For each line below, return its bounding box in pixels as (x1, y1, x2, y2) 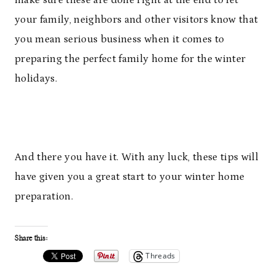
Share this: (15, 234, 48, 242)
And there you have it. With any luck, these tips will (15, 150, 259, 163)
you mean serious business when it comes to (15, 33, 225, 45)
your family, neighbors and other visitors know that (15, 13, 258, 26)
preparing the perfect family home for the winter (15, 52, 246, 65)
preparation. (15, 190, 74, 203)
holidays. (15, 72, 58, 85)
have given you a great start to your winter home (15, 170, 245, 183)
